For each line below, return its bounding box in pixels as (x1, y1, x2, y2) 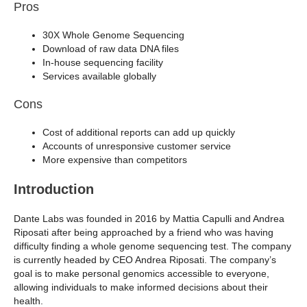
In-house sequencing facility (42, 56, 163, 68)
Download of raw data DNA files (42, 42, 179, 54)
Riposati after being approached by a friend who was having (14, 226, 273, 238)
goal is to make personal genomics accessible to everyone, (14, 267, 269, 279)
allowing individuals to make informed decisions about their (14, 281, 268, 293)
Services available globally (42, 70, 156, 82)
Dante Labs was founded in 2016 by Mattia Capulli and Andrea (14, 212, 284, 224)
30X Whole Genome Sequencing (42, 29, 184, 40)
